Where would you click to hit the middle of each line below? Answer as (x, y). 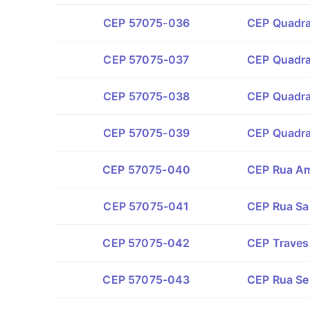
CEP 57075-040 (146, 170)
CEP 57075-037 (146, 60)
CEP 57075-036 (146, 23)
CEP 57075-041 (146, 206)
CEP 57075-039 (146, 133)
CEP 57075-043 (146, 280)
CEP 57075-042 (146, 243)
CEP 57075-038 (146, 96)
